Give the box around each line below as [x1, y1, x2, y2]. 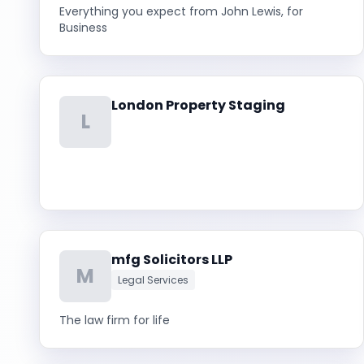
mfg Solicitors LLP [111, 250, 232, 269]
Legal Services [118, 273, 188, 287]
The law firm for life [59, 312, 170, 328]
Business [59, 19, 107, 36]
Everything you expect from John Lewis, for [59, 3, 303, 19]
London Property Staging [111, 96, 285, 115]
